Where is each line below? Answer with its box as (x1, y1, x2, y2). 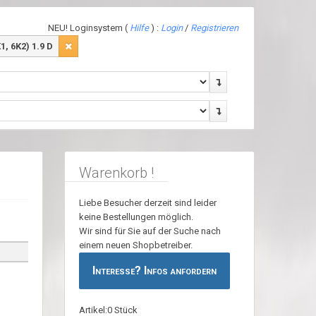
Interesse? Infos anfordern (92, 264, 217, 277)
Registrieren (190, 23, 238, 33)
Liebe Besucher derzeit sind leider (78, 197, 217, 208)
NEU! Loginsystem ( (48, 23, 130, 33)
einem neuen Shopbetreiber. (78, 240, 193, 250)
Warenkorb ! (78, 164, 154, 181)
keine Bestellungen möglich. (78, 212, 193, 222)
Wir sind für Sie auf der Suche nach (78, 226, 221, 236)
